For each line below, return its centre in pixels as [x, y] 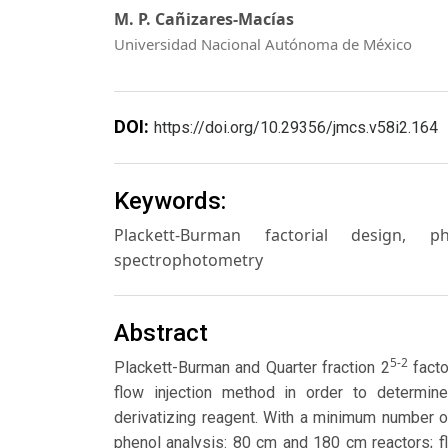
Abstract [161, 333]
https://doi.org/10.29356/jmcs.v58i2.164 [296, 127]
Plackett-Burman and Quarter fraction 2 [252, 368]
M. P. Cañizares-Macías [204, 18]
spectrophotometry [188, 259]
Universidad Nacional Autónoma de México [263, 43]
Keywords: [170, 200]
